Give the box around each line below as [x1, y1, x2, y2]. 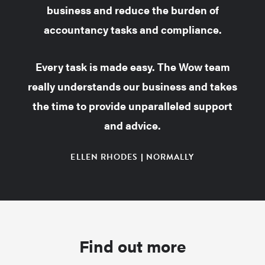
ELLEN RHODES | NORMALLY [70, 150, 195, 163]
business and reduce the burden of [46, 2, 219, 17]
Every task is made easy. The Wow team [35, 59, 230, 74]
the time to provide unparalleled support [33, 98, 232, 113]
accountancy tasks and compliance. [43, 21, 222, 37]
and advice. [104, 117, 161, 132]
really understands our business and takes [28, 78, 237, 93]
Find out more [79, 233, 186, 257]
